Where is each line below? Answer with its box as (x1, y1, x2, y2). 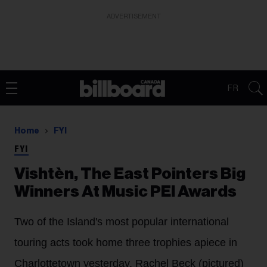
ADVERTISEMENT (106, 13, 161, 20)
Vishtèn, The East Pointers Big (14, 166, 246, 182)
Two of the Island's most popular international (14, 216, 229, 228)
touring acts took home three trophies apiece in (14, 237, 237, 249)
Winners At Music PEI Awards (14, 184, 237, 200)
